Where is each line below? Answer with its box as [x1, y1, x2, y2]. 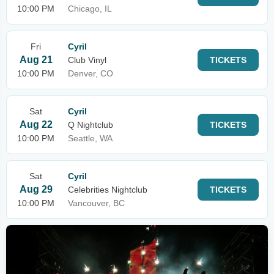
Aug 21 [19, 54, 53, 65]
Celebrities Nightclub [68, 185, 147, 194]
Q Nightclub [68, 120, 113, 130]
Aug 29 [19, 184, 53, 194]
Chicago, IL [68, 4, 112, 13]
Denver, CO [68, 68, 113, 78]
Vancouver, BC [68, 198, 125, 208]
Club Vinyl [68, 55, 106, 65]
